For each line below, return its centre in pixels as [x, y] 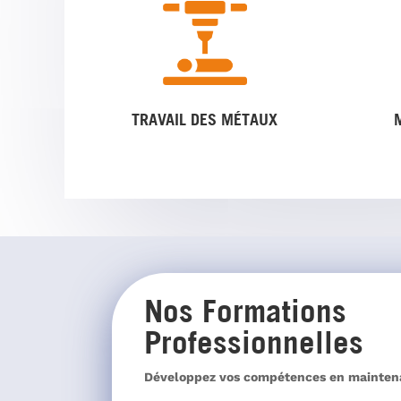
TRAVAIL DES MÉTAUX [205, 119]
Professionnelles [254, 341]
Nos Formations [245, 310]
